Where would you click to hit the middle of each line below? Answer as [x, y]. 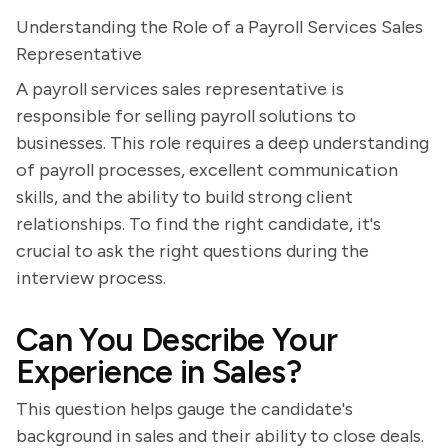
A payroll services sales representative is [180, 89]
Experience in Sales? [159, 372]
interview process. [91, 278]
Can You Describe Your [177, 340]
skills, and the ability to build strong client [184, 197]
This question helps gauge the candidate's [184, 409]
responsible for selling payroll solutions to [186, 116]
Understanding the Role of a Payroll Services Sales [219, 27]
